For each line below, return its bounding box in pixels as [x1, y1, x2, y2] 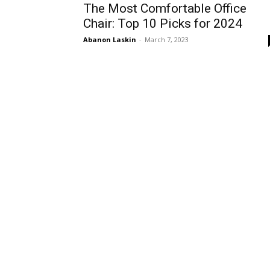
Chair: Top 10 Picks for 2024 [83, 16, 242, 31]
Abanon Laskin [83, 35, 136, 44]
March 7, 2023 [145, 35, 189, 44]
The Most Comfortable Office [83, 1, 246, 16]
